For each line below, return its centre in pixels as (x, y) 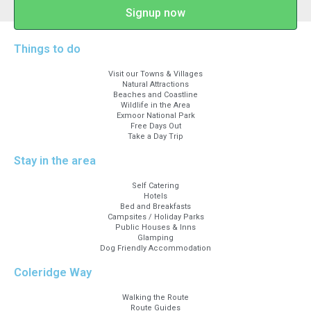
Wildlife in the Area (155, 105)
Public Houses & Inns (155, 227)
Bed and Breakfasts (155, 207)
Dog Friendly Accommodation (155, 248)
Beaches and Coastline (155, 95)
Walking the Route (155, 297)
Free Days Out (155, 126)
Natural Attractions (155, 84)
